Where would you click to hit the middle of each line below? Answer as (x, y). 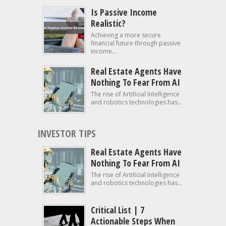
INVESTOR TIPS (67, 133)
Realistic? (108, 23)
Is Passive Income (124, 12)
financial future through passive (136, 43)
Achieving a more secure (126, 35)
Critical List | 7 (118, 210)
